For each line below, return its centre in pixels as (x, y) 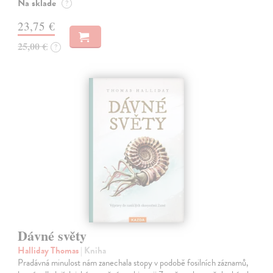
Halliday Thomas (49, 251)
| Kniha (94, 251)
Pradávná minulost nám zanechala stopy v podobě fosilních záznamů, (133, 263)
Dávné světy (52, 236)
